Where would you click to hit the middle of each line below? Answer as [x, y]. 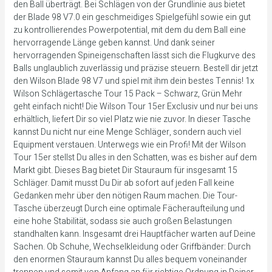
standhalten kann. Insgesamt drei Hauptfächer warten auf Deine [134, 234]
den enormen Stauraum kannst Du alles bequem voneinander [130, 260]
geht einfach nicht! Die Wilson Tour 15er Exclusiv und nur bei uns [135, 107]
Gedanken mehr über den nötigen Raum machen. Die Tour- [125, 196]
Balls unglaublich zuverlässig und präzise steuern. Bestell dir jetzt [135, 69]
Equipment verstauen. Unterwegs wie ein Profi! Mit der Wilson [129, 145]
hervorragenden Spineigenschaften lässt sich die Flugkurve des [134, 56]
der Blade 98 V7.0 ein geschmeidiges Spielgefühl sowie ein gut [132, 18]
